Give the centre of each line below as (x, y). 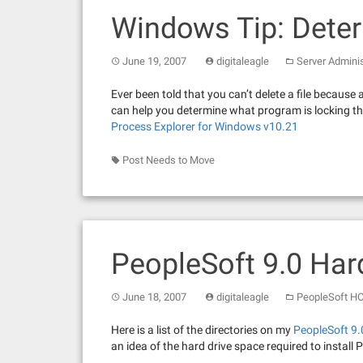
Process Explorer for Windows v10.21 (205, 126)
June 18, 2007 (154, 297)
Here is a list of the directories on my (202, 330)
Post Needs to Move (169, 160)
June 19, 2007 (154, 61)
